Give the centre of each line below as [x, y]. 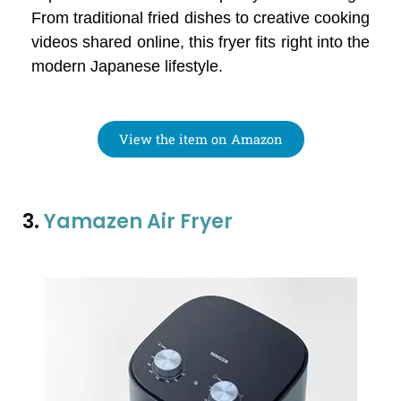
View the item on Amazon [200, 140]
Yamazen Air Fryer [138, 222]
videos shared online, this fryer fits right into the [200, 43]
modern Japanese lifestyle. [127, 67]
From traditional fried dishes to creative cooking [200, 18]
